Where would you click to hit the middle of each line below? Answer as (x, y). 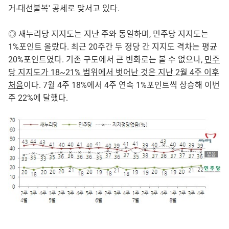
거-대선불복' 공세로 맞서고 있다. (64, 9)
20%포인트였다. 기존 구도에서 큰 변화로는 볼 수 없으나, (106, 60)
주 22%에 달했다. (38, 98)
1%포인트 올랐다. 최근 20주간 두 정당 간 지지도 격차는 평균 (113, 47)
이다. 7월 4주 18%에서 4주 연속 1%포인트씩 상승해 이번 (122, 85)
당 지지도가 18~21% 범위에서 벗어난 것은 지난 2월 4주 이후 (114, 73)
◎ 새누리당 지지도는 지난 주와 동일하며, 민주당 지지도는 (108, 34)
